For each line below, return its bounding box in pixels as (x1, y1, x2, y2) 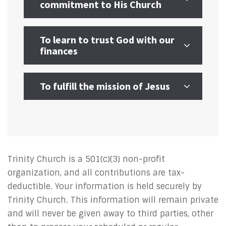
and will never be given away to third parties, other (8, 208, 213, 219)
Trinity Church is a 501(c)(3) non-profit (8, 154, 165, 164)
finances (40, 44, 78, 57)
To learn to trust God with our (40, 33, 175, 46)
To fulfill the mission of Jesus (40, 80, 170, 92)
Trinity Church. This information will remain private (8, 195, 218, 205)
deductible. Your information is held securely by (8, 181, 202, 192)
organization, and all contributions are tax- (8, 167, 185, 178)
